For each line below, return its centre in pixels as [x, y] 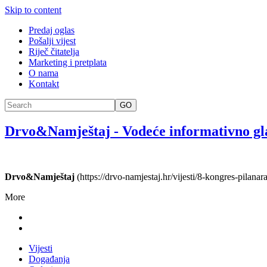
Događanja [49, 259]
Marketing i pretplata [68, 62]
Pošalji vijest [52, 41]
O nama [44, 73]
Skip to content [33, 10]
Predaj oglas [52, 30]
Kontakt [44, 84]
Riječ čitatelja [54, 52]
